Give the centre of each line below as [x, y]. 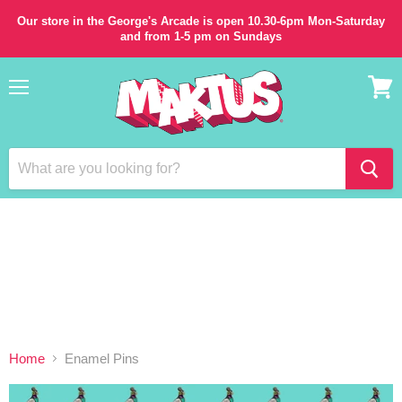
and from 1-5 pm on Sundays [201, 36]
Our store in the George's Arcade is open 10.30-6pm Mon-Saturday [201, 21]
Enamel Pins [102, 358]
